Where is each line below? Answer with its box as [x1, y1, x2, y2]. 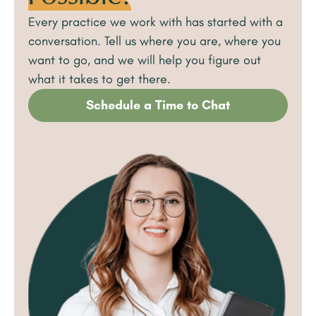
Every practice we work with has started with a [28, 14, 283, 30]
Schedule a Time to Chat [86, 97, 230, 114]
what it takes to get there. [28, 71, 171, 87]
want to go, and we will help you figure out [28, 52, 261, 68]
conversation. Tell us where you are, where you [28, 33, 281, 49]
